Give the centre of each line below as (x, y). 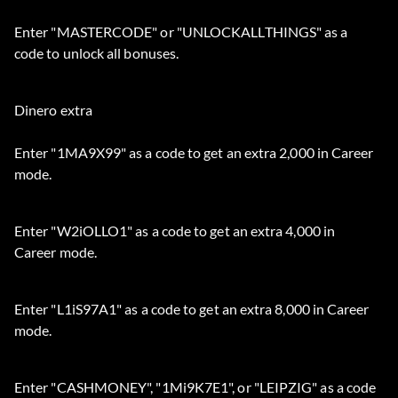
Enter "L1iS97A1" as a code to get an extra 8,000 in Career (192, 309)
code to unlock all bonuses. (97, 53)
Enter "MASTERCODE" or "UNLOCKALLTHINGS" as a (181, 32)
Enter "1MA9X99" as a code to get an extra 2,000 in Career (194, 153)
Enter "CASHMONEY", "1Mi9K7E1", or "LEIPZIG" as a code (195, 387)
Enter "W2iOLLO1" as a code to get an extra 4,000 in (175, 231)
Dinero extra (53, 110)
